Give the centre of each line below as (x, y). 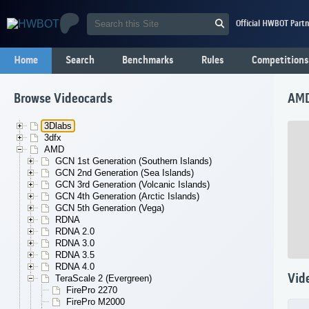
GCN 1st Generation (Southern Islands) (133, 161)
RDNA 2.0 (75, 232)
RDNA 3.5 (75, 255)
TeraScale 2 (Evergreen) (103, 279)
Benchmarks (148, 61)
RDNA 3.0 (75, 243)
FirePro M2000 (96, 302)
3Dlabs (58, 126)
